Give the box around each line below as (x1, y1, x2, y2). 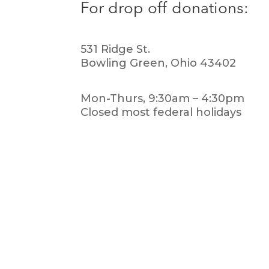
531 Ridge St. (80, 43, 151, 56)
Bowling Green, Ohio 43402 (80, 56, 237, 70)
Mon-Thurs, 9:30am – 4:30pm (80, 92, 245, 106)
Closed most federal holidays (80, 106, 242, 119)
